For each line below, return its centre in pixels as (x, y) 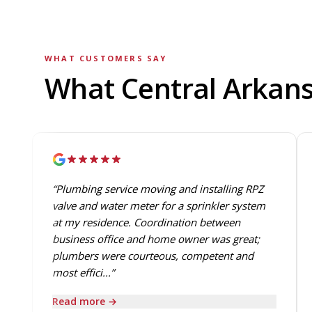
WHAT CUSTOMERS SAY (106, 58)
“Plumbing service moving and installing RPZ (156, 189)
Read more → (83, 301)
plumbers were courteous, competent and (151, 256)
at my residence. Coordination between (144, 222)
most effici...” (81, 272)
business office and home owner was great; (154, 239)
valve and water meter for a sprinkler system (157, 205)
